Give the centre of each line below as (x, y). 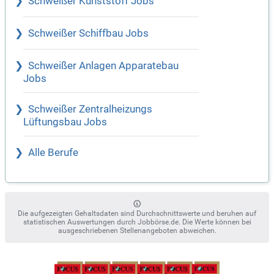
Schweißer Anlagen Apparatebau (103, 66)
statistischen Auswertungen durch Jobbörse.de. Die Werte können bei (137, 222)
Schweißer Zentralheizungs (90, 109)
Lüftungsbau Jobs (65, 122)
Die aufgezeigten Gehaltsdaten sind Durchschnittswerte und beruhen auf (137, 214)
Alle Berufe (53, 153)
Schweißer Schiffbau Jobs (88, 34)
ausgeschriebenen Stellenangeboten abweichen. (137, 231)
